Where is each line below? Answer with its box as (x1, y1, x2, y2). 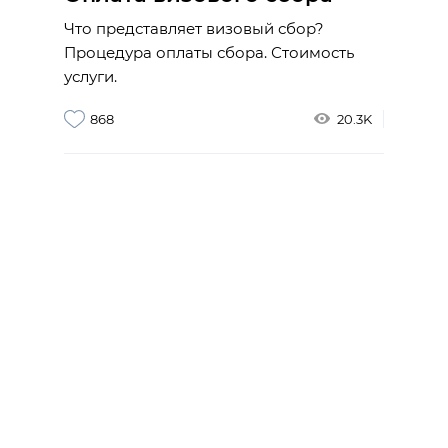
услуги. (64, 66, 117, 86)
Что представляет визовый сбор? (64, 18, 324, 38)
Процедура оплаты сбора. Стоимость (64, 42, 354, 62)
